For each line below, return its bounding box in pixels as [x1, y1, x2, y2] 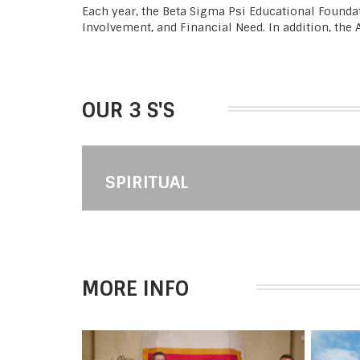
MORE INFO [82, 276, 189, 303]
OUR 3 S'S [82, 96, 174, 124]
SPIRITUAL [105, 171, 189, 194]
